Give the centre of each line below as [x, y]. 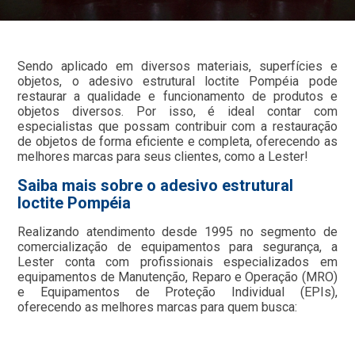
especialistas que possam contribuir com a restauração [177, 126]
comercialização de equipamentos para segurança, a [177, 246]
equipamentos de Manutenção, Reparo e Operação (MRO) [177, 277]
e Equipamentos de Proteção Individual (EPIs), [177, 292]
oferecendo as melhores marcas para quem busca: [158, 307]
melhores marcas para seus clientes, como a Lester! [163, 156]
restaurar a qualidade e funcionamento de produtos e [177, 96]
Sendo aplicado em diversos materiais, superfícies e [177, 66]
